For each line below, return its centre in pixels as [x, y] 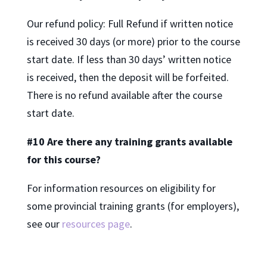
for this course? [63, 160]
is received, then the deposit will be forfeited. [128, 77]
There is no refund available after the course [124, 95]
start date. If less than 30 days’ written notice [129, 60]
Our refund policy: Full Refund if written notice [130, 24]
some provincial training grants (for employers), [133, 206]
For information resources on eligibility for [121, 188]
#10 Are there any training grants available [129, 142]
